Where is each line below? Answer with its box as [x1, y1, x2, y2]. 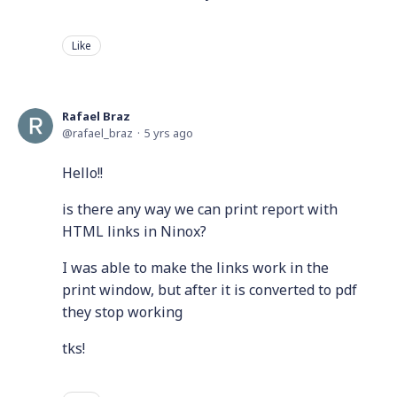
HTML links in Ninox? [62, 222, 206, 242]
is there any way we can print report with [62, 199, 338, 220]
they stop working [62, 302, 183, 323]
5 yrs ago [144, 125, 193, 142]
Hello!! [62, 163, 103, 183]
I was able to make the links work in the [62, 258, 329, 278]
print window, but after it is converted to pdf [62, 280, 357, 300]
